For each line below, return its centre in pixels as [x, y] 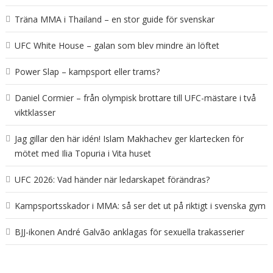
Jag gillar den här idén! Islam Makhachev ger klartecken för [129, 138]
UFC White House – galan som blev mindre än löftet [117, 45]
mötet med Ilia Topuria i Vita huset [83, 153]
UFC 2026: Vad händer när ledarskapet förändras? [112, 179]
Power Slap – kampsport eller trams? [87, 71]
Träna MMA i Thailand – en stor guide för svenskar [114, 19]
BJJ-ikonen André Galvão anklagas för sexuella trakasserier [129, 232]
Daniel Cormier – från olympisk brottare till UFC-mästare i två [135, 97]
